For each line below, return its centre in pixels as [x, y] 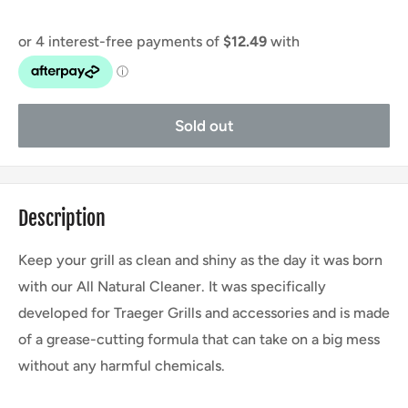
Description [62, 219]
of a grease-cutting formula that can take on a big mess [199, 339]
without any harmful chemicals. [122, 365]
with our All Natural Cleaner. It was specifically [172, 286]
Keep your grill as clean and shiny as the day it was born [200, 260]
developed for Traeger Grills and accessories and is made [204, 312]
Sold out [204, 126]
